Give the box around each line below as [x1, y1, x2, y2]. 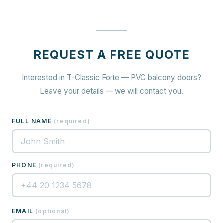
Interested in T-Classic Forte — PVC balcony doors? [22, 73, 201, 82]
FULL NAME [12, 117, 52, 125]
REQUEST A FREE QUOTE [33, 47, 190, 62]
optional [38, 207, 67, 215]
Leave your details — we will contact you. [40, 86, 183, 96]
